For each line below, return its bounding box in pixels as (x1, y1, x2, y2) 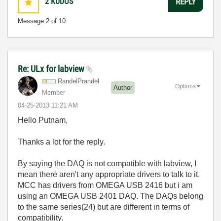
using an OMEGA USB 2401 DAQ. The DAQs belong (18, 191, 203, 200)
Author (113, 84, 132, 91)
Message (18, 17, 46, 25)
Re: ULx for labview (18, 63, 86, 74)
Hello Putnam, (18, 115, 70, 124)
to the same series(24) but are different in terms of (18, 202, 189, 211)
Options (175, 83, 196, 90)
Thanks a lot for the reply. (18, 137, 105, 146)
